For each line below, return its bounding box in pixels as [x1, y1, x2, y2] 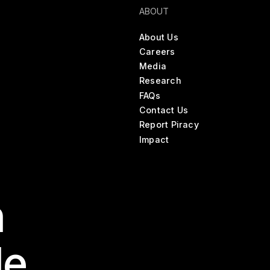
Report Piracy [139, 119, 199, 130]
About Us [139, 31, 178, 42]
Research [139, 75, 181, 86]
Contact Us [139, 104, 189, 115]
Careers [139, 46, 175, 57]
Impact [139, 134, 169, 145]
